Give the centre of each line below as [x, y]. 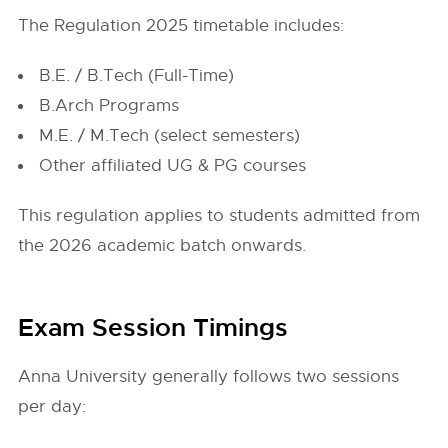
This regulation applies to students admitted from [219, 215]
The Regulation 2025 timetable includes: [181, 25]
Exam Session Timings [153, 328]
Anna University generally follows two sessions [209, 376]
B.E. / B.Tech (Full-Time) [137, 75]
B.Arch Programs [109, 105]
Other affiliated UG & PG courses [173, 165]
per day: [52, 406]
